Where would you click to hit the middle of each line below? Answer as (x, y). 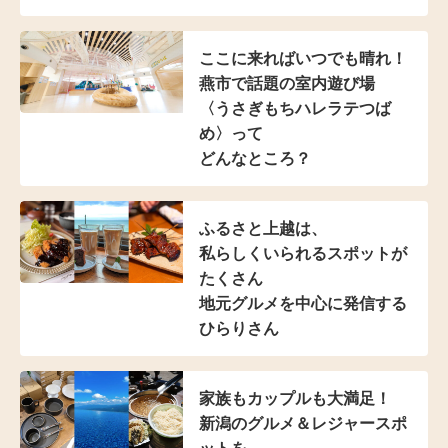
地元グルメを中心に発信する (303, 304)
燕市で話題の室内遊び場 (287, 84)
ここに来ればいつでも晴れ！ (303, 59)
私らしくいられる (263, 254)
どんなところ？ (255, 159)
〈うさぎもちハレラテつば (295, 109)
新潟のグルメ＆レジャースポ (303, 424)
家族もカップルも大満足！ (295, 399)
